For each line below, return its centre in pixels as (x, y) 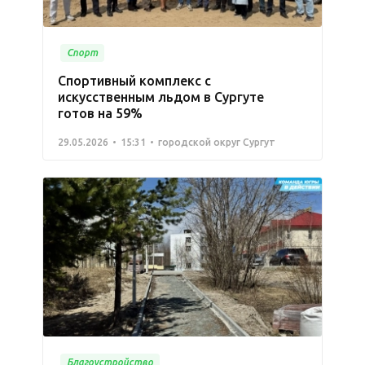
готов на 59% (100, 113)
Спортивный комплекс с (134, 80)
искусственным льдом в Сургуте (161, 97)
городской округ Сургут (217, 142)
